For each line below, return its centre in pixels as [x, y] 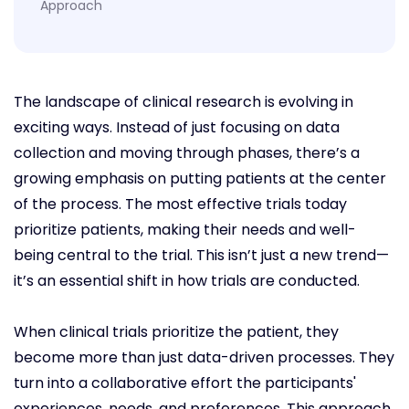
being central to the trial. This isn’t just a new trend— [201, 256]
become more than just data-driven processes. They [204, 358]
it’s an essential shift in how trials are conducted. [187, 281]
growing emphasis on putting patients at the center [200, 179]
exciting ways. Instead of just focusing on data [177, 128]
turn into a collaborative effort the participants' [185, 383]
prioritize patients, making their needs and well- [185, 230]
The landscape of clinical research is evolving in [184, 102]
